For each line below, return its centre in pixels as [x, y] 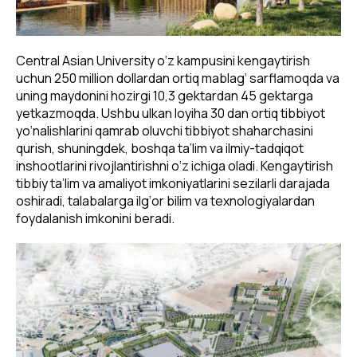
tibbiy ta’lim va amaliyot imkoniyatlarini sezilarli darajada [173, 183]
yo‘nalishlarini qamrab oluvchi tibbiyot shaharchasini [165, 130]
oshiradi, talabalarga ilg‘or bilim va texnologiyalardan [165, 200]
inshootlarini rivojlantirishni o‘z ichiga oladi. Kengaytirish [175, 165]
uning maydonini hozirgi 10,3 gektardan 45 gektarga [165, 95]
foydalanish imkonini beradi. [95, 218]
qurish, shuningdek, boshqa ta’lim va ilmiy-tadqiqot [160, 148]
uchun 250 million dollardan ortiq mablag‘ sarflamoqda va [178, 78]
